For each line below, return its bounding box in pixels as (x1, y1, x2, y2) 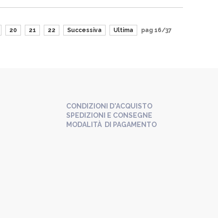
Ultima (113, 27, 133, 34)
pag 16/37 (141, 27, 172, 34)
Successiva (67, 27, 102, 34)
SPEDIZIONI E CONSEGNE (66, 111, 152, 119)
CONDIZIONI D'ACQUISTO (66, 102, 152, 110)
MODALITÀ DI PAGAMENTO (66, 121, 157, 128)
